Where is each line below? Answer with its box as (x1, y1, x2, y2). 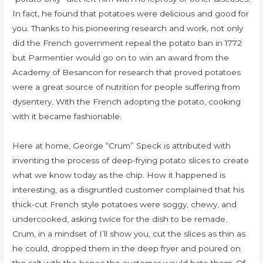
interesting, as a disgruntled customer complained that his (12, 185, 245, 195)
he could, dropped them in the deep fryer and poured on (12, 244, 241, 254)
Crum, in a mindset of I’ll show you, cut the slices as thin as (12, 229, 246, 239)
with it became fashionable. (12, 112, 122, 122)
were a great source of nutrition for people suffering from (12, 82, 241, 92)
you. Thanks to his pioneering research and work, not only (12, 23, 244, 33)
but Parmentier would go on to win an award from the (12, 53, 230, 63)
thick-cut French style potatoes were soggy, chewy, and (12, 200, 237, 210)
